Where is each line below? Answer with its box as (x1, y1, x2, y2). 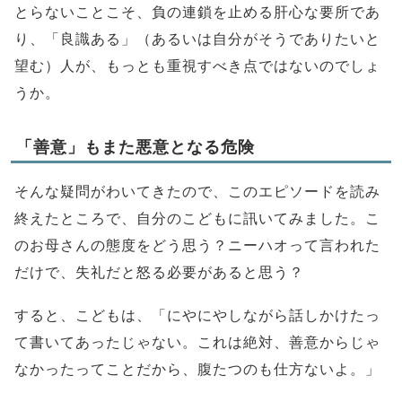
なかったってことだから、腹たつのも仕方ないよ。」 (14, 362, 380, 378)
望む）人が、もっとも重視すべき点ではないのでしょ (14, 58, 380, 74)
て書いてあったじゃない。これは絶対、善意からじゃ (14, 335, 380, 351)
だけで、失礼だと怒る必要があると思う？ (14, 265, 304, 281)
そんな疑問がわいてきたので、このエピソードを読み (14, 184, 380, 200)
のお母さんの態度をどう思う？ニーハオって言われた (14, 238, 380, 254)
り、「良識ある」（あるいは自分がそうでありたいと (14, 31, 380, 48)
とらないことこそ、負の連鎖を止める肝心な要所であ (14, 4, 380, 21)
